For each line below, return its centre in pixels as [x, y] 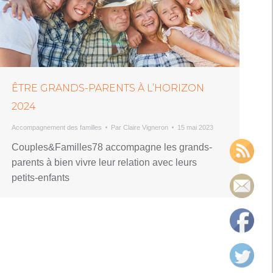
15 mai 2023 [195, 127]
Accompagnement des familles [57, 127]
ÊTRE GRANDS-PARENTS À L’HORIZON [108, 88]
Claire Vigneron [146, 127]
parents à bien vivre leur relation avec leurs [104, 162]
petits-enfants [41, 177]
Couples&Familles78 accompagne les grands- [112, 147]
